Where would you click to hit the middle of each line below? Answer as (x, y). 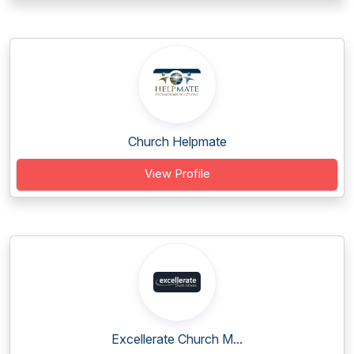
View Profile (177, 173)
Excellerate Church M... (177, 339)
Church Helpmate (177, 141)
